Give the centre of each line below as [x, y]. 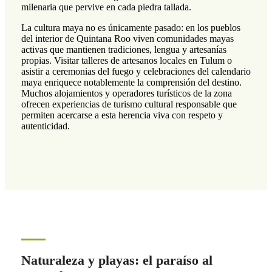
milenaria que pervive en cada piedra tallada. [106, 7]
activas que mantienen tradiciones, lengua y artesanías [124, 50]
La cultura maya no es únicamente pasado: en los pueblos [131, 28]
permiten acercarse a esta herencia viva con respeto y [122, 115]
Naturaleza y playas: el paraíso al [117, 260]
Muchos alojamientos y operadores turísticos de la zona [126, 93]
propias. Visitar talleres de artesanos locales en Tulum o [126, 61]
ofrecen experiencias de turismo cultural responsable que [129, 104]
